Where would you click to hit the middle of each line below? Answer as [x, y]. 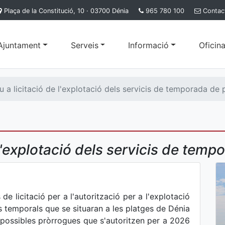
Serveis [84, 45]
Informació [149, 45]
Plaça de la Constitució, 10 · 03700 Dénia [66, 11]
